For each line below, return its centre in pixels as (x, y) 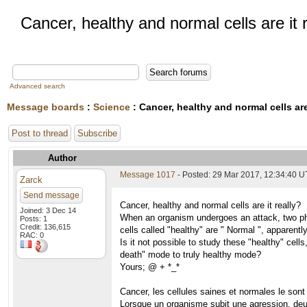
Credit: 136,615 (45, 227)
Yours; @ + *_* (150, 267)
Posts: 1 (34, 219)
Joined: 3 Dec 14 (48, 210)
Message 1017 (148, 175)
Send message (51, 195)
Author (62, 158)
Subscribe (97, 133)
